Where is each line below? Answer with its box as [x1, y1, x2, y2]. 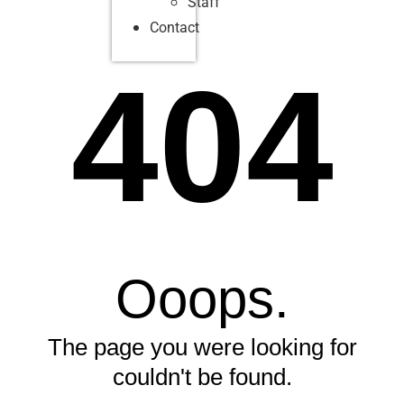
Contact [149, 19, 199, 37]
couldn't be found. [112, 363, 292, 391]
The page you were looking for [47, 334, 357, 362]
